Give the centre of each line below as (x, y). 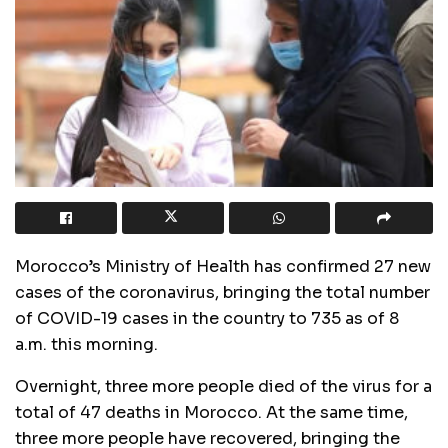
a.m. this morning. (86, 345)
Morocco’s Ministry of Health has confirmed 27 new (223, 267)
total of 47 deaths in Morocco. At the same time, (211, 413)
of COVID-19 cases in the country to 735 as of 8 (207, 319)
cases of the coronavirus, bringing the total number (222, 293)
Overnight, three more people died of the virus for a (223, 387)
